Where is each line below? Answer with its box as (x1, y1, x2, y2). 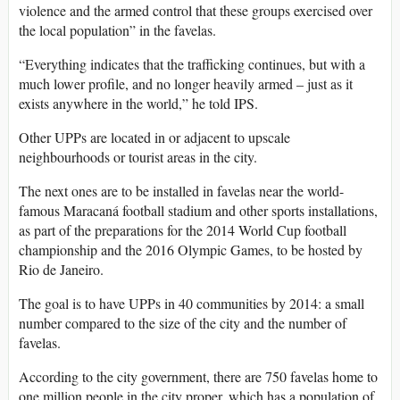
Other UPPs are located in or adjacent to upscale (19, 128, 290, 147)
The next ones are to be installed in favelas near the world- (19, 181, 344, 201)
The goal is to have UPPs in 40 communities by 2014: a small (19, 294, 364, 313)
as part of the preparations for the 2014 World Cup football (19, 221, 346, 240)
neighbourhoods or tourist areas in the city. (19, 147, 257, 167)
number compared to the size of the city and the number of (19, 313, 346, 333)
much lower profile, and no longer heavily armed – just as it (19, 74, 353, 94)
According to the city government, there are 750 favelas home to (19, 367, 378, 387)
